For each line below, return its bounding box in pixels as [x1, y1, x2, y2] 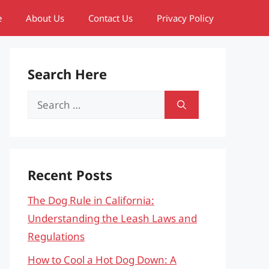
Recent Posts [28, 166, 112, 184]
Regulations [28, 229, 85, 243]
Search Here [28, 65, 107, 83]
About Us [26, 12, 64, 24]
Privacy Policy [157, 12, 214, 24]
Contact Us [88, 12, 133, 24]
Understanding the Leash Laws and [28, 211, 197, 225]
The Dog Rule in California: [28, 193, 154, 207]
